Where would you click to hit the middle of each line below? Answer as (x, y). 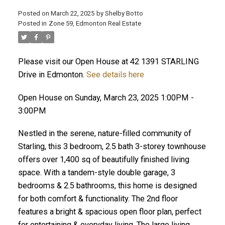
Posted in (32, 23)
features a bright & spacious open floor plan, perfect (109, 212)
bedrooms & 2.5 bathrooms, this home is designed (107, 186)
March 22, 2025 (72, 13)
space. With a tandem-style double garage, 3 (96, 173)
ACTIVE (162, 53)
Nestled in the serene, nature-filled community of (104, 134)
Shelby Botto (124, 13)
